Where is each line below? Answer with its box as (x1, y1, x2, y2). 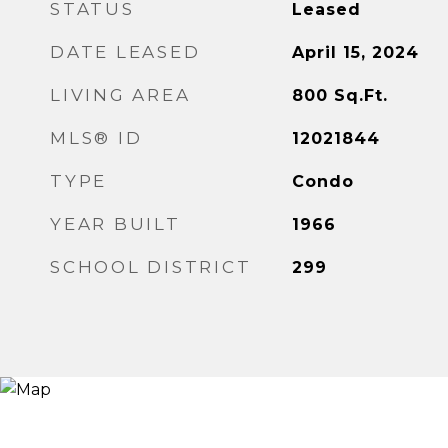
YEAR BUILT (50, 214, 181, 234)
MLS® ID (50, 128, 143, 148)
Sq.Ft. (333, 86, 388, 105)
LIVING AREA (50, 85, 191, 105)
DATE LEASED (50, 42, 201, 62)
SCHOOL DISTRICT (50, 257, 252, 277)
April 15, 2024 (291, 43, 419, 62)
